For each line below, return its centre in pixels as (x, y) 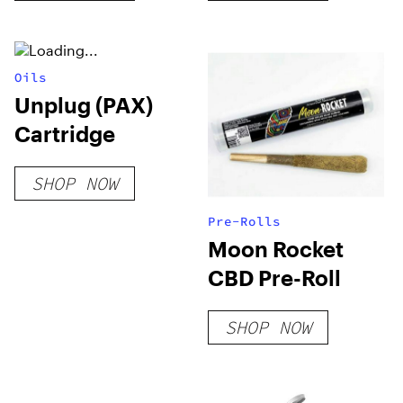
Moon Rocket (276, 249)
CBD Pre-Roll (275, 278)
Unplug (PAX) (84, 105)
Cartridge (65, 134)
